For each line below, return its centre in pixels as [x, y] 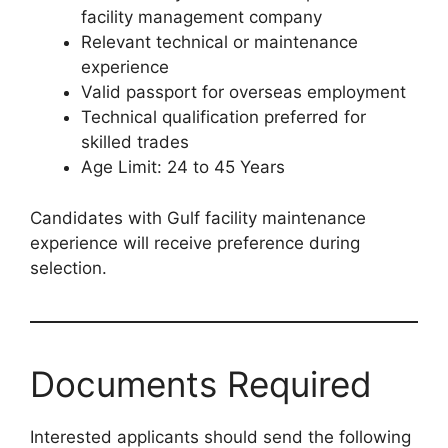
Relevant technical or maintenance [219, 42]
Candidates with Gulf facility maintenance [198, 217]
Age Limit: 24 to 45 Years [183, 167]
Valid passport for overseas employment [243, 92]
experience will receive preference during [195, 242]
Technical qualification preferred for [223, 117]
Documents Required [201, 383]
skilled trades [135, 142]
